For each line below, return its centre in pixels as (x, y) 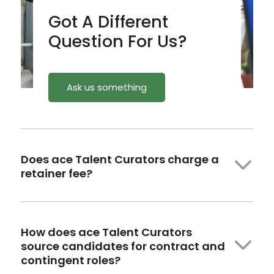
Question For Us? (118, 41)
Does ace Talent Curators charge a (120, 159)
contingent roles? (70, 260)
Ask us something (107, 87)
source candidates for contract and (123, 246)
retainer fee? (56, 173)
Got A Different (109, 21)
